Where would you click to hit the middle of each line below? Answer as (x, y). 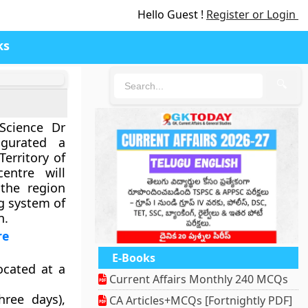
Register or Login (252, 14)
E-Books (134, 258)
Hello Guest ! (172, 14)
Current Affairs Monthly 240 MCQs (198, 279)
